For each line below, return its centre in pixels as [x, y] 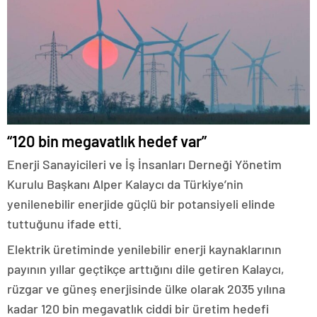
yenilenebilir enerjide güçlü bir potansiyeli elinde [141, 204]
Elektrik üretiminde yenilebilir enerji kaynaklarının [144, 249]
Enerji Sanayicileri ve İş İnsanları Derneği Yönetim [144, 164]
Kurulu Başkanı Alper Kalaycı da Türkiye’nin [125, 184]
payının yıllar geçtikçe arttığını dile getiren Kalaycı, [146, 269]
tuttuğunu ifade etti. [64, 224]
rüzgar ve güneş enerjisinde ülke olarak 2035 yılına [146, 289]
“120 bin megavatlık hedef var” [107, 141]
